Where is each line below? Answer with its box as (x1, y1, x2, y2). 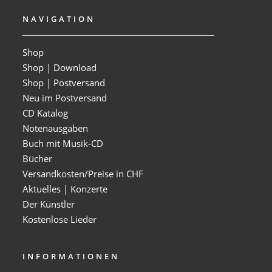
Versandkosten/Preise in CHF (22, 168, 143, 180)
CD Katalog (22, 107, 68, 120)
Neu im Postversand (22, 92, 107, 104)
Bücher (22, 152, 52, 165)
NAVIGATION (22, 13, 95, 24)
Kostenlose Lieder (22, 213, 97, 226)
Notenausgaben (22, 122, 88, 135)
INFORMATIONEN (22, 250, 120, 262)
